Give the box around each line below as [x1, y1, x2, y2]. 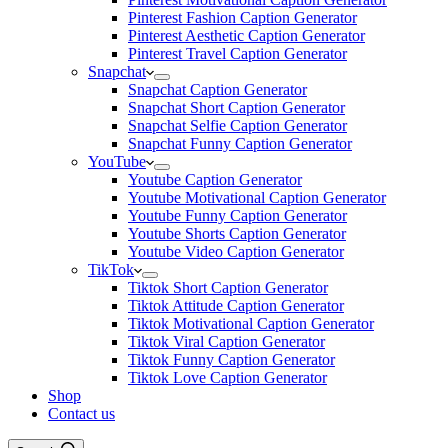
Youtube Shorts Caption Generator [128, 225, 346, 242]
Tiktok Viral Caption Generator [128, 333, 325, 350]
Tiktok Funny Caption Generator [128, 351, 335, 368]
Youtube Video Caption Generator [128, 243, 344, 260]
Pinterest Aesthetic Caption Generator [128, 27, 365, 44]
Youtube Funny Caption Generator [128, 207, 347, 224]
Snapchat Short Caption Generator [128, 99, 345, 116]
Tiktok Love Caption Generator [128, 369, 327, 386]
